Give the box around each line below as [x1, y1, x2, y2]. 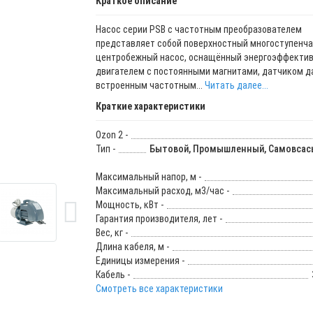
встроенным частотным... [95, 79, 205, 91]
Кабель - [95, 268, 130, 280]
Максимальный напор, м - [95, 170, 201, 182]
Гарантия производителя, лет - [95, 212, 222, 224]
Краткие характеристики [95, 100, 205, 112]
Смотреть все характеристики [95, 282, 223, 294]
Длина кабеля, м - [95, 240, 169, 252]
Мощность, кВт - [95, 198, 163, 210]
